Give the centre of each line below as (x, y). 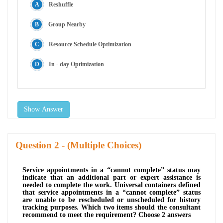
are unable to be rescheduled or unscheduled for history (111, 200)
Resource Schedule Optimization (90, 44)
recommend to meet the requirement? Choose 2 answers (107, 215)
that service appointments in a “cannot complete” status (111, 192)
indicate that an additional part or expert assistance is (111, 177)
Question (35, 145)
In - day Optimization (76, 64)
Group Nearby (67, 24)
